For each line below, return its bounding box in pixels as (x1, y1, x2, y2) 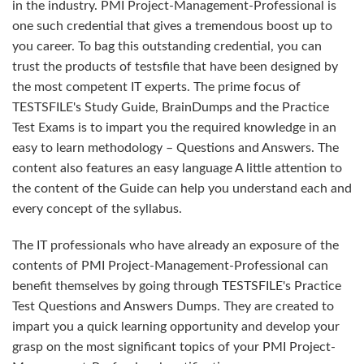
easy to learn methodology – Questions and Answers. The (12, 141, 339, 154)
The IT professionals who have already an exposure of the (12, 239, 339, 252)
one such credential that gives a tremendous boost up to (12, 19, 332, 32)
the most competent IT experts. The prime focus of (12, 80, 301, 93)
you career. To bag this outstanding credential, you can (12, 40, 322, 53)
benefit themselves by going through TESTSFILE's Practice (12, 279, 341, 292)
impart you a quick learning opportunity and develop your (12, 320, 340, 333)
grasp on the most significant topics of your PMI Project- (12, 340, 336, 353)
